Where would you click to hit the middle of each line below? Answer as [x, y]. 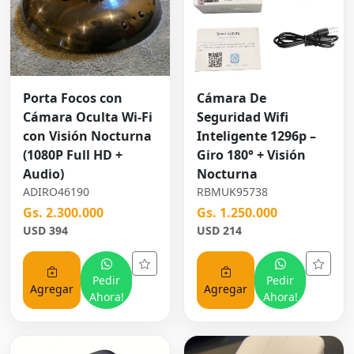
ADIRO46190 [56, 192]
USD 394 [45, 231]
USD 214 [219, 231]
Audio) [43, 174]
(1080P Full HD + [73, 155]
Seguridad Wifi [243, 117]
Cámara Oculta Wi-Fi [88, 117]
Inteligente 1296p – [256, 136]
